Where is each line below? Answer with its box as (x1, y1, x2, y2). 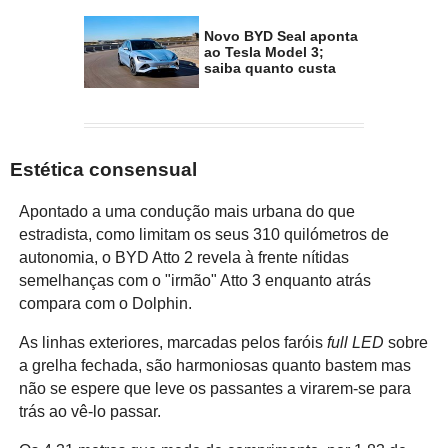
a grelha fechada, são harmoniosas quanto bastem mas (18, 357, 411, 375)
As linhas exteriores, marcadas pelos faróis (18, 334, 327, 352)
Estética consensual (10, 159, 197, 181)
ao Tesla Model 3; (204, 44, 324, 61)
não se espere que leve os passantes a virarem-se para (18, 380, 411, 398)
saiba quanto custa (204, 60, 336, 77)
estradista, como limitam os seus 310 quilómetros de (18, 226, 389, 244)
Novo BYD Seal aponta (204, 28, 358, 45)
